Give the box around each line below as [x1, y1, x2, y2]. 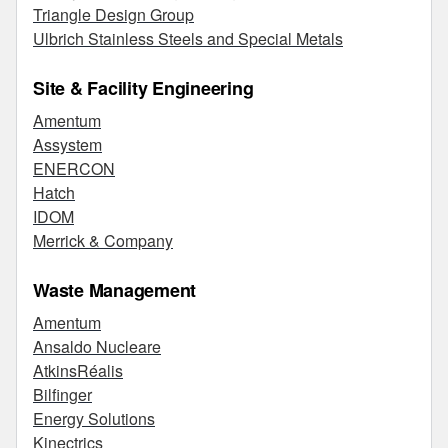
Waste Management [33, 277, 196, 303]
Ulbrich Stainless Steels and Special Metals [33, 27, 343, 50]
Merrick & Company [33, 229, 173, 252]
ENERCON [33, 157, 115, 180]
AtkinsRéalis [33, 359, 123, 382]
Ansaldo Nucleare [33, 335, 161, 358]
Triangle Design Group [33, 3, 194, 26]
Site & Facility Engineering [33, 75, 254, 101]
